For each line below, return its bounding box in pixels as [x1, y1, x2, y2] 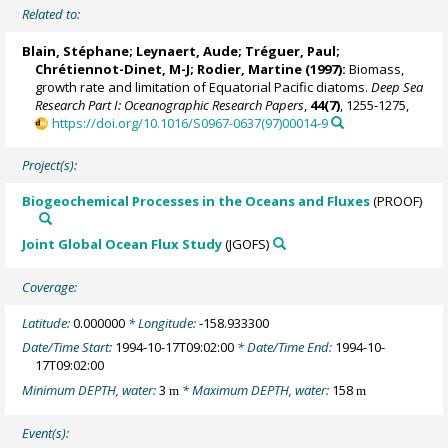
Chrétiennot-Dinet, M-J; [35, 59, 198, 78]
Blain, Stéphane [22, 41, 130, 60]
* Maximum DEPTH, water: [179, 380, 333, 399]
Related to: [22, 5, 81, 24]
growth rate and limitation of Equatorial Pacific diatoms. [35, 77, 372, 96]
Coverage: [22, 277, 78, 296]
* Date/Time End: [234, 338, 336, 357]
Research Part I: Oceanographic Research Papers [35, 95, 305, 114]
